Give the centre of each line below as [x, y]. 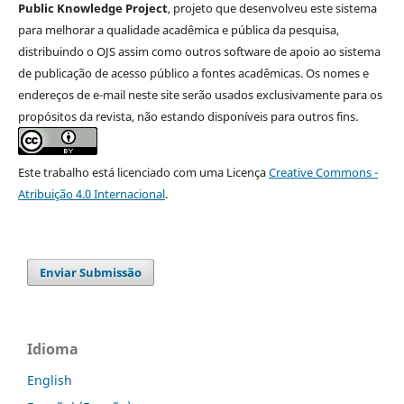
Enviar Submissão [91, 273]
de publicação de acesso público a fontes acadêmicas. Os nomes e [193, 73]
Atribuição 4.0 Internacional [91, 194]
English [50, 381]
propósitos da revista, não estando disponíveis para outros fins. [188, 117]
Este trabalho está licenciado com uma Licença [143, 173]
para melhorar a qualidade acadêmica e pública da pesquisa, [178, 30]
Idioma [53, 349]
